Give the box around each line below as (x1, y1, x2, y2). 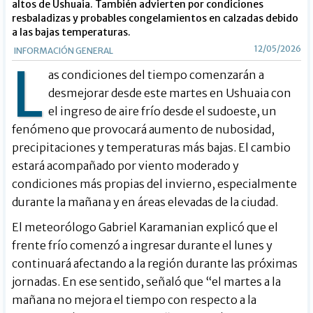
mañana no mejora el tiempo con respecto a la (12, 292, 257, 307)
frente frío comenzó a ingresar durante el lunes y (12, 238, 273, 252)
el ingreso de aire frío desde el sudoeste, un (48, 103, 277, 118)
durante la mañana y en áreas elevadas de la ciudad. (12, 194, 279, 209)
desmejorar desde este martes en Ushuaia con (48, 85, 292, 100)
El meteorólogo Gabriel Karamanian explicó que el (12, 219, 279, 234)
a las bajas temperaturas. (12, 25, 131, 38)
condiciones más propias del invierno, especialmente (12, 176, 298, 191)
